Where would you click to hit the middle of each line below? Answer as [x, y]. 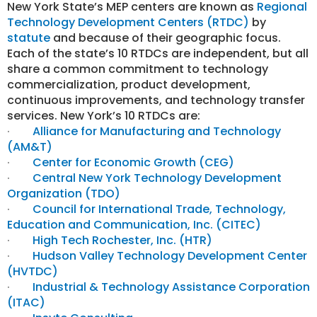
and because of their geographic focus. [166, 38]
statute [29, 38]
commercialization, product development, [129, 85]
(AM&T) [30, 147]
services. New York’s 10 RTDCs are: [104, 116]
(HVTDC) [33, 271]
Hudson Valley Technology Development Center [170, 256]
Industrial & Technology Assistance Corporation [171, 287]
